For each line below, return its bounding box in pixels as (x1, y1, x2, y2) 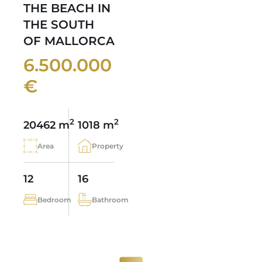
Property (92, 142, 123, 150)
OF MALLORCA (23, 34, 115, 48)
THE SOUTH (23, 18, 94, 32)
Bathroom (92, 195, 129, 204)
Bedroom (37, 195, 71, 204)
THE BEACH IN (23, 1, 111, 15)
